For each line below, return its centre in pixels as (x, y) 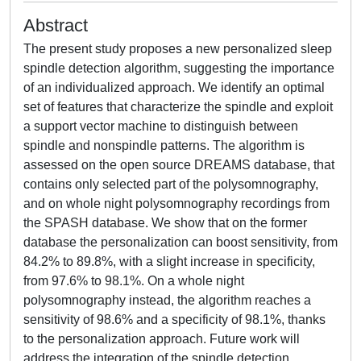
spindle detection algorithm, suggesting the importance (179, 68)
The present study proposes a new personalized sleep (178, 49)
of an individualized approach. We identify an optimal (174, 87)
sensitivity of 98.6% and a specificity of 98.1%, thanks (174, 320)
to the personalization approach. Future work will (162, 339)
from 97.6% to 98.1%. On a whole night (134, 281)
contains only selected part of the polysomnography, (171, 184)
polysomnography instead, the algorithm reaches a (167, 300)
